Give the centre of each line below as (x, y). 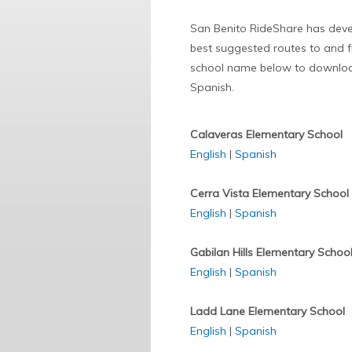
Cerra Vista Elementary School (269, 193)
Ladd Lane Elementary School (268, 311)
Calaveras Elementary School (266, 134)
